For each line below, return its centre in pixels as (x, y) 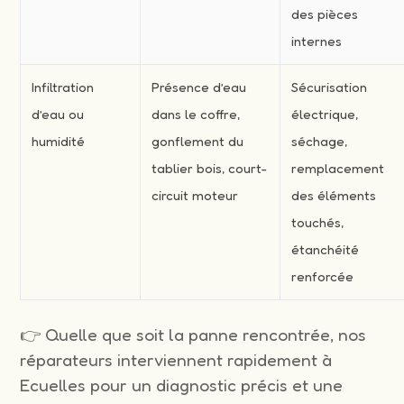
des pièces (325, 14)
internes (317, 41)
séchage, (320, 141)
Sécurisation (330, 87)
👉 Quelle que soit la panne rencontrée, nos (193, 334)
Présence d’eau (199, 87)
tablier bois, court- (210, 168)
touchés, (318, 222)
